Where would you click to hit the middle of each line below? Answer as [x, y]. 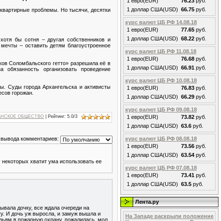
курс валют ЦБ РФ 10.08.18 [161, 80]
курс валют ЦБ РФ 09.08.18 [161, 110]
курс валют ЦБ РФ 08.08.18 [161, 139]
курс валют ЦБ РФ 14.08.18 [161, 22]
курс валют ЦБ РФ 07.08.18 [161, 168]
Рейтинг [56, 116]
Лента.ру [147, 202]
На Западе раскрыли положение [169, 216]
